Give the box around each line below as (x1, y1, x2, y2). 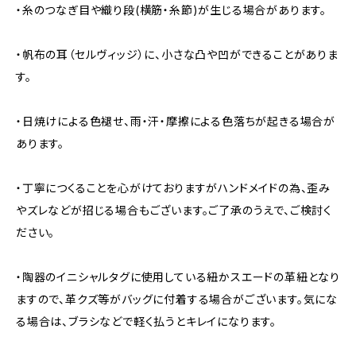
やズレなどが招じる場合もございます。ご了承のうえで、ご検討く (16, 203, 332, 217)
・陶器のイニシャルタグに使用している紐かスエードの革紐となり (16, 270, 340, 284)
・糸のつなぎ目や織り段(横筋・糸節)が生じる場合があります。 (16, 3, 327, 17)
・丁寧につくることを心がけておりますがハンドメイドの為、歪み (16, 181, 331, 195)
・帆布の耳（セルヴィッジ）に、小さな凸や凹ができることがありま (16, 48, 339, 61)
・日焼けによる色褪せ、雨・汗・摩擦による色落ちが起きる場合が (16, 114, 335, 128)
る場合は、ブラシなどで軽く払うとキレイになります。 (16, 315, 277, 328)
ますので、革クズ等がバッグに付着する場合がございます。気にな (16, 292, 339, 306)
